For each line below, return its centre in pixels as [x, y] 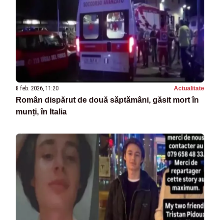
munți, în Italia [41, 112]
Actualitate [189, 89]
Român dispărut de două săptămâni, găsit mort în [107, 100]
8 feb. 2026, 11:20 [37, 89]
